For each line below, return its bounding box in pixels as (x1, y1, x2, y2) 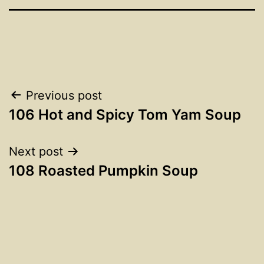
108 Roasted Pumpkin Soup (9, 161, 198, 179)
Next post (9, 144, 63, 159)
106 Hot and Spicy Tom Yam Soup (9, 105, 241, 123)
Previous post (26, 88, 102, 103)
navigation (8, 112, 111, 138)
